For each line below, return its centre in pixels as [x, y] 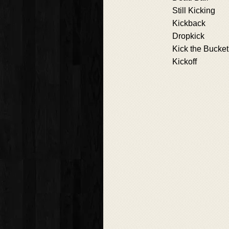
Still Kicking [194, 10]
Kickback [189, 23]
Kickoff [185, 62]
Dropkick [188, 36]
